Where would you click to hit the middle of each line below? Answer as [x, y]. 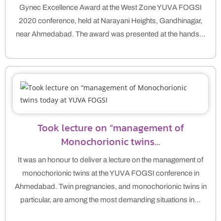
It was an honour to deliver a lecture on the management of [110, 160]
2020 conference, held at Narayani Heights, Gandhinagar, [110, 21]
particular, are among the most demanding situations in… [110, 200]
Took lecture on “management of [110, 128]
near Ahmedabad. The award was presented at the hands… [110, 34]
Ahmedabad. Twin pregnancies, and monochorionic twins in [110, 187]
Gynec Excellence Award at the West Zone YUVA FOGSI [110, 8]
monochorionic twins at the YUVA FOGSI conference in [110, 173]
